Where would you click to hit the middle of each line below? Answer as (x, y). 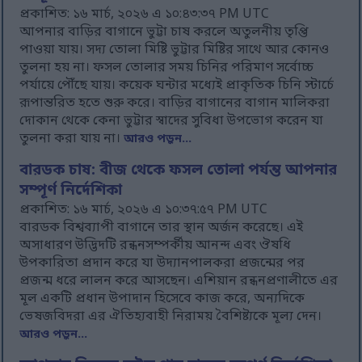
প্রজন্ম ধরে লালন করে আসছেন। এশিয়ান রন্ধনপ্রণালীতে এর (179, 282)
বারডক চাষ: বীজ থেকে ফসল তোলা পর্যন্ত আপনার (179, 171)
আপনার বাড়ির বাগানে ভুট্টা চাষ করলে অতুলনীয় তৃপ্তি (164, 33)
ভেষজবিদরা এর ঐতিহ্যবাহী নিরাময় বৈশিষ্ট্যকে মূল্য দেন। (171, 317)
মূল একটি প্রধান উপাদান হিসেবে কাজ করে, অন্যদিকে (162, 299)
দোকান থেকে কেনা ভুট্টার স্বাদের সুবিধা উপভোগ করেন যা (172, 122)
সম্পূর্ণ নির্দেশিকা (71, 192)
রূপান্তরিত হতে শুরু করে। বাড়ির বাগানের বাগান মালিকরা (175, 104)
